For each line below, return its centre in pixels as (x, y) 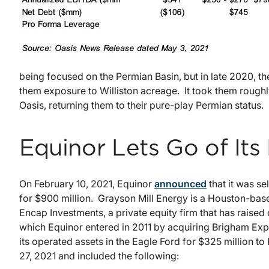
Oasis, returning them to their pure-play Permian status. (141, 105)
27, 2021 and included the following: (99, 256)
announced (180, 184)
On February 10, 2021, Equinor (87, 184)
